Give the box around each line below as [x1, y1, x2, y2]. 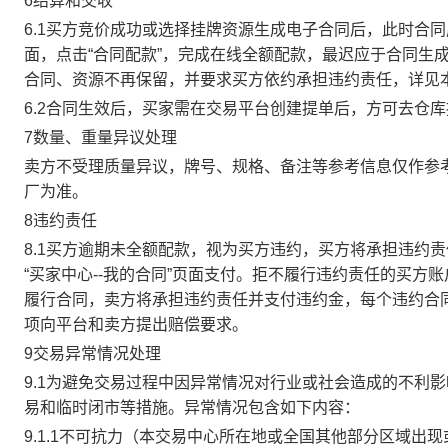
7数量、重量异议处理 [24, 129, 177, 146]
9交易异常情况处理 [24, 345, 161, 362]
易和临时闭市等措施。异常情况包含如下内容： [24, 399, 360, 416]
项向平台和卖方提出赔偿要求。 [24, 316, 248, 333]
